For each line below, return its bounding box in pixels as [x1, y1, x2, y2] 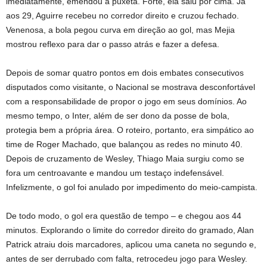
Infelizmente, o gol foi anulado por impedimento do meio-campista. [6, 182, 257, 192]
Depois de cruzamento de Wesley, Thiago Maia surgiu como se [6, 154, 244, 163]
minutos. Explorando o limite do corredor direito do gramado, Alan [6, 225, 254, 235]
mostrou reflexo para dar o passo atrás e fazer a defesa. [6, 39, 219, 49]
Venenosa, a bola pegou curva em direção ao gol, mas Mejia [6, 25, 235, 35]
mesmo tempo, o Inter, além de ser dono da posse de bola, [6, 111, 229, 120]
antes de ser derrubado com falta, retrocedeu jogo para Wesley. [6, 254, 247, 263]
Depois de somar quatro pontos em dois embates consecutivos [6, 68, 244, 77]
